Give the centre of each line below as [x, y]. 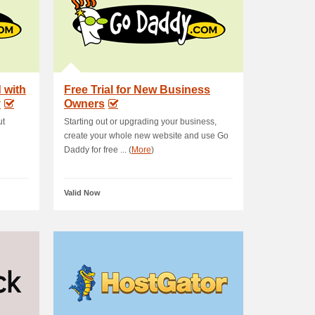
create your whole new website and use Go [146, 136]
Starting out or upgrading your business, [140, 122]
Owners [84, 104]
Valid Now [82, 193]
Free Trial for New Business [137, 90]
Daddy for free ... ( [98, 150]
